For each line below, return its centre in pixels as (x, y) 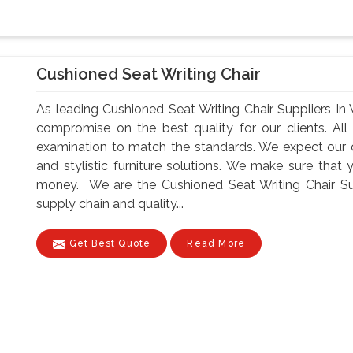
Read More (216, 243)
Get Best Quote (108, 243)
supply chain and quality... (110, 203)
